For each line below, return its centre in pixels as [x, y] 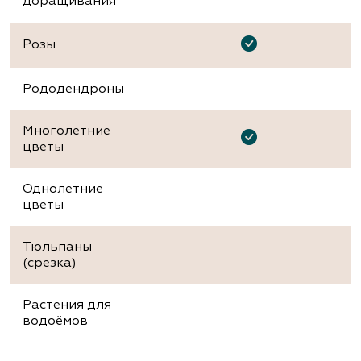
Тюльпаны [57, 247]
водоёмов [55, 321]
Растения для [67, 305]
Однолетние [63, 189]
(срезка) [50, 263]
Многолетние [66, 131]
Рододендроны [73, 89]
